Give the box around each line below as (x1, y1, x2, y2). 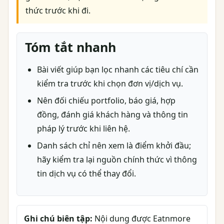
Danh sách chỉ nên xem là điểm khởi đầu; (37, 140, 191, 151)
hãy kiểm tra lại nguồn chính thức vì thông (37, 154, 197, 165)
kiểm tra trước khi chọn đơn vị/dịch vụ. (37, 78, 183, 89)
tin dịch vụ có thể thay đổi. (37, 168, 136, 179)
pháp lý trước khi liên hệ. (37, 123, 130, 134)
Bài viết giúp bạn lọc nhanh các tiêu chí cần (37, 64, 198, 75)
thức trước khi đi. (25, 5, 90, 16)
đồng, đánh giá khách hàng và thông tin (37, 109, 188, 120)
